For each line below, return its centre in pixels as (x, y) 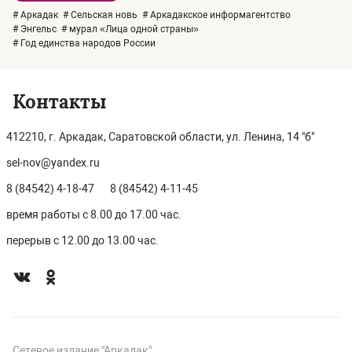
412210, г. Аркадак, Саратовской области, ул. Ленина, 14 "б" (160, 137)
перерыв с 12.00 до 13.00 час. (82, 240)
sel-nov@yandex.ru (53, 163)
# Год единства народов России (84, 43)
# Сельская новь (100, 15)
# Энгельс (35, 29)
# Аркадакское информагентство (216, 15)
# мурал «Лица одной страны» (130, 29)
